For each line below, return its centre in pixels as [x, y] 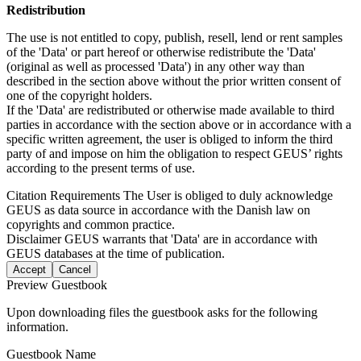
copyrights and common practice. [91, 224]
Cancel [75, 269]
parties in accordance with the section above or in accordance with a [179, 124]
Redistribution [46, 10]
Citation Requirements [65, 195]
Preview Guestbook [57, 284]
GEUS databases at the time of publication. [116, 253]
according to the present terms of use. [101, 168]
